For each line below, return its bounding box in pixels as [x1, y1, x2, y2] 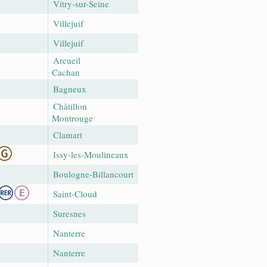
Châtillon [53, 100, 87, 112]
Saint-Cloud [53, 187, 97, 200]
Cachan [52, 66, 80, 78]
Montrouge [52, 111, 93, 124]
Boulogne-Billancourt [53, 167, 133, 180]
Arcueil [53, 54, 80, 66]
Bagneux [53, 82, 86, 95]
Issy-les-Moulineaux [53, 148, 129, 160]
